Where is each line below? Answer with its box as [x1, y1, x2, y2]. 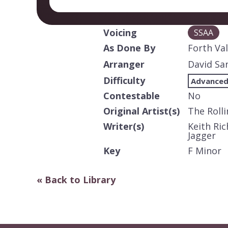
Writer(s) [103, 120, 144, 132]
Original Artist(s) [103, 104, 180, 117]
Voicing [103, 26, 137, 39]
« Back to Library [37, 173, 116, 186]
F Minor [187, 144, 221, 157]
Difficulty [103, 74, 145, 87]
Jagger [187, 129, 216, 141]
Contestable [103, 89, 160, 102]
